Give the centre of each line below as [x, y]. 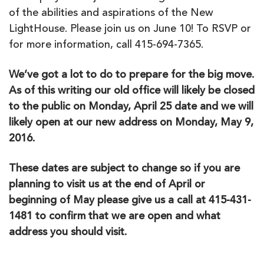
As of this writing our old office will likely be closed [132, 91]
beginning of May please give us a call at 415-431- [130, 201]
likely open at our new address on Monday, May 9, [131, 123]
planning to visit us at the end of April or [107, 185]
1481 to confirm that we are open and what [115, 217]
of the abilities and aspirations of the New [111, 13]
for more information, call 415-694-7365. [106, 45]
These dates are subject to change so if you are [124, 169]
